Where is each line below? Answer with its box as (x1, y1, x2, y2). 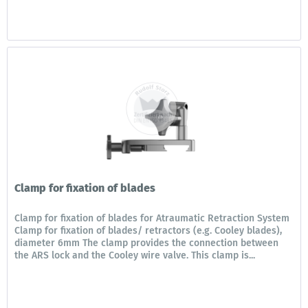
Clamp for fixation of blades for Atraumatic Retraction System (14, 212, 290, 224)
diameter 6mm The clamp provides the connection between (14, 236, 279, 249)
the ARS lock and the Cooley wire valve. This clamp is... (14, 249, 256, 261)
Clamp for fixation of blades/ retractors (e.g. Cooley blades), (14, 224, 283, 236)
